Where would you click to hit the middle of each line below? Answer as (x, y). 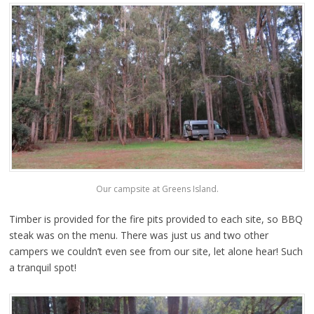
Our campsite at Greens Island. (157, 189)
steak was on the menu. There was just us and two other (138, 235)
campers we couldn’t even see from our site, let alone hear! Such (156, 252)
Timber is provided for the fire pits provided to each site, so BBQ (156, 219)
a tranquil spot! (42, 268)
